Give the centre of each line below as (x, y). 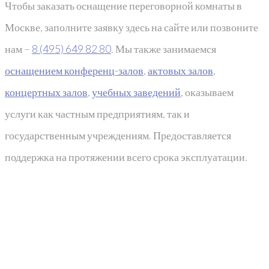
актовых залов (180, 70)
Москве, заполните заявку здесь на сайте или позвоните (131, 27)
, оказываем (207, 92)
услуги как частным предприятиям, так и (97, 113)
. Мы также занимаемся (164, 48)
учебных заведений (136, 92)
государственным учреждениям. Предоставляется (118, 135)
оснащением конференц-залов (74, 70)
